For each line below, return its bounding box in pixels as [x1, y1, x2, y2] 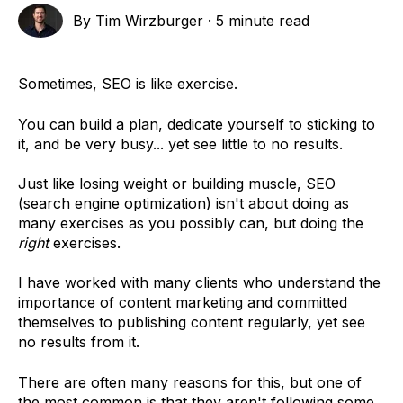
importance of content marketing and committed [18, 293, 347, 312]
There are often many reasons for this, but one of [18, 372, 362, 391]
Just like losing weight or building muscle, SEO [18, 174, 336, 193]
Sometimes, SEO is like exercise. [18, 75, 237, 94]
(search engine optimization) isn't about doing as [18, 193, 349, 212]
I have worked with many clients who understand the [18, 273, 381, 292]
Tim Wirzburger [95, 12, 204, 31]
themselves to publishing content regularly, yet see [18, 313, 365, 332]
